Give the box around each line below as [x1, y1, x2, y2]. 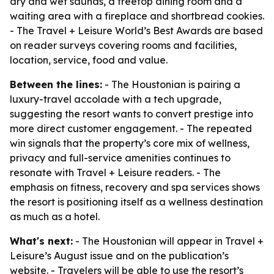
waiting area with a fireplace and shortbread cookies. [10, 10, 264, 22]
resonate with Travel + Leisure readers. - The [10, 166, 221, 179]
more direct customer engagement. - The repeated [10, 122, 252, 135]
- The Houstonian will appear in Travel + [73, 235, 264, 247]
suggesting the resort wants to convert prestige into [10, 108, 253, 120]
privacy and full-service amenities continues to [10, 152, 231, 164]
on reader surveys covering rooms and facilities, [10, 39, 237, 51]
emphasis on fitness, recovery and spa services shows [10, 181, 260, 193]
